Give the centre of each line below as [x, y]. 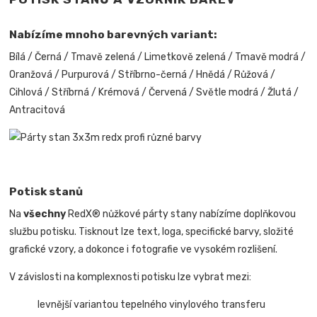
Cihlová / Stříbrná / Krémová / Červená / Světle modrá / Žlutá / [154, 93]
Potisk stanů [46, 192]
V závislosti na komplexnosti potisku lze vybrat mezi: [131, 277]
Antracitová [38, 110]
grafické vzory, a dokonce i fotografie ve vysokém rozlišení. [144, 249]
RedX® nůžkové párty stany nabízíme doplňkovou [181, 214]
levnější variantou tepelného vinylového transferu [152, 304]
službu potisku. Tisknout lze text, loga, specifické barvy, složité [152, 231]
